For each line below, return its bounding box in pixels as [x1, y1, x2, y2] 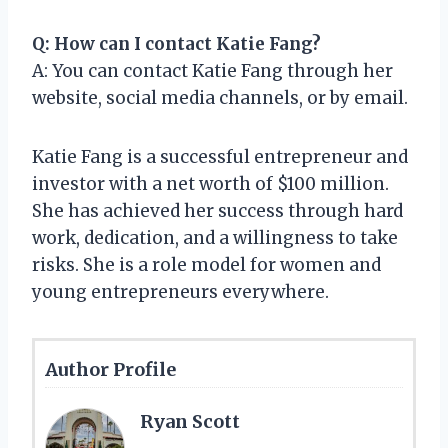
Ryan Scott [140, 409, 240, 433]
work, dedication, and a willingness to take [32, 226, 398, 249]
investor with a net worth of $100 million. [32, 172, 389, 195]
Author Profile [45, 357, 176, 381]
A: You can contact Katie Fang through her [32, 59, 393, 82]
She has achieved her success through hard [32, 199, 403, 222]
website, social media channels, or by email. [32, 86, 408, 109]
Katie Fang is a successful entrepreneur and [32, 145, 408, 168]
